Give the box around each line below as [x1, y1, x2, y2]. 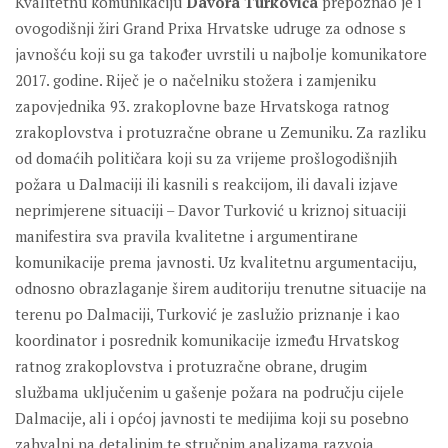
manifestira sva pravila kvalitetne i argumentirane [15, 226, 358, 247]
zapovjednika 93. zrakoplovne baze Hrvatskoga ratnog [15, 96, 389, 117]
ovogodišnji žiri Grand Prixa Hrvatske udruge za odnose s [15, 18, 406, 39]
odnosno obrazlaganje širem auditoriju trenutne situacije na [15, 278, 427, 299]
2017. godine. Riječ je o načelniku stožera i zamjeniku [15, 70, 376, 91]
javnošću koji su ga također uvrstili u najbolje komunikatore [15, 44, 427, 65]
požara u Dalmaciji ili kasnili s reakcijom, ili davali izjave [15, 174, 398, 195]
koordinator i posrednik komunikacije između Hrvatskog [15, 330, 399, 351]
